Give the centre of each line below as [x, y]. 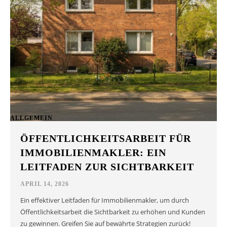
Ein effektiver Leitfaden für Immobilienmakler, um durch [105, 200]
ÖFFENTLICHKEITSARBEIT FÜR [106, 139]
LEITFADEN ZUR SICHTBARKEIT [107, 167]
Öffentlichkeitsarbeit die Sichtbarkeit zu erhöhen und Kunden [113, 212]
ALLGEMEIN [31, 118]
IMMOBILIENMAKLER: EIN [93, 153]
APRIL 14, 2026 [45, 184]
